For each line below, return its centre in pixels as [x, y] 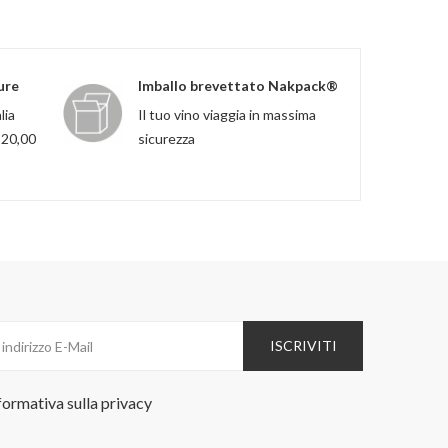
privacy [126, 402]
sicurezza [166, 138]
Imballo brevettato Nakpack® [238, 85]
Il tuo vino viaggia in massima [227, 114]
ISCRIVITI [303, 345]
